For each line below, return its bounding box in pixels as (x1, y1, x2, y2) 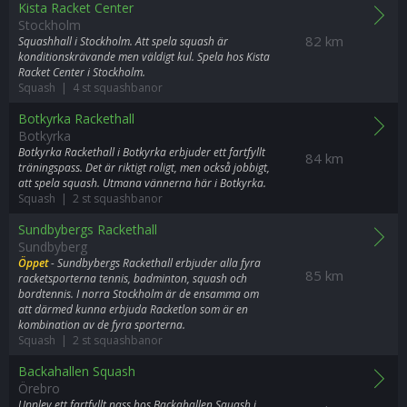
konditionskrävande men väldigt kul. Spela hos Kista (18, 49, 270, 65)
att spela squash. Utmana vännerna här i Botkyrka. (18, 175, 266, 191)
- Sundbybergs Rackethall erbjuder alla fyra (48, 255, 261, 271)
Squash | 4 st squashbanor (18, 80, 163, 95)
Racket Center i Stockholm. (18, 65, 145, 80)
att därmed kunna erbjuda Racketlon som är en (18, 302, 248, 317)
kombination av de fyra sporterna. (18, 317, 185, 333)
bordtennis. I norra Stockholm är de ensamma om (18, 286, 259, 302)
